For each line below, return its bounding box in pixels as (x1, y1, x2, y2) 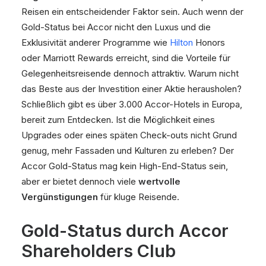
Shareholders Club (21, 240, 176, 261)
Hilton (170, 37, 193, 48)
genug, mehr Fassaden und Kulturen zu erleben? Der (21, 145, 234, 156)
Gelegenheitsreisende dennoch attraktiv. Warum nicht (21, 68, 239, 79)
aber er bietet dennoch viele (21, 176, 138, 187)
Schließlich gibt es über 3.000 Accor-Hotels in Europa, (21, 99, 242, 110)
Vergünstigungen (21, 191, 98, 202)
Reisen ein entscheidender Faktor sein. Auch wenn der (21, 6, 243, 17)
